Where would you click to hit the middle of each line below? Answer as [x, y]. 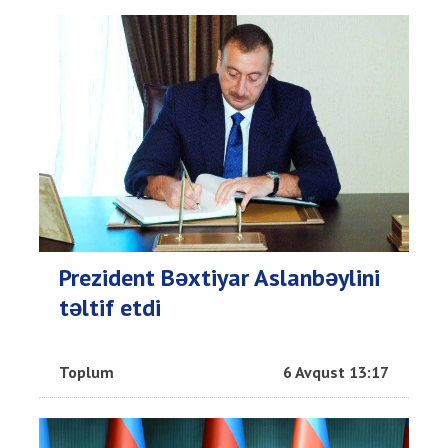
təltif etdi [110, 308]
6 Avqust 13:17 [336, 372]
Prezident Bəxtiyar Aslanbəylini [219, 278]
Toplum [86, 372]
